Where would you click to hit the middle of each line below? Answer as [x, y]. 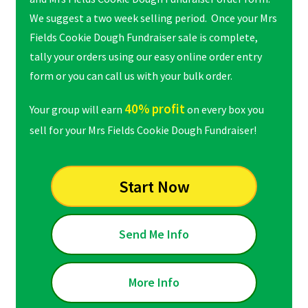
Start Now [154, 186]
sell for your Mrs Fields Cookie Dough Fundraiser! [143, 130]
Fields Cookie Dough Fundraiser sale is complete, [143, 37]
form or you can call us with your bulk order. [131, 76]
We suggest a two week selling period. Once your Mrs [153, 18]
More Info [154, 283]
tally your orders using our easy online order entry [145, 57]
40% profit [154, 109]
